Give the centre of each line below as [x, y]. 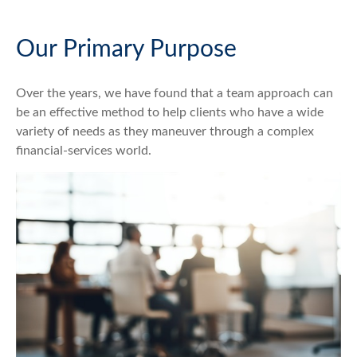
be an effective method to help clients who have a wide [170, 112]
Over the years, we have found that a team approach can [175, 93]
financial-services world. [84, 151]
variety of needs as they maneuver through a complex [165, 131]
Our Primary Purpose [126, 49]
